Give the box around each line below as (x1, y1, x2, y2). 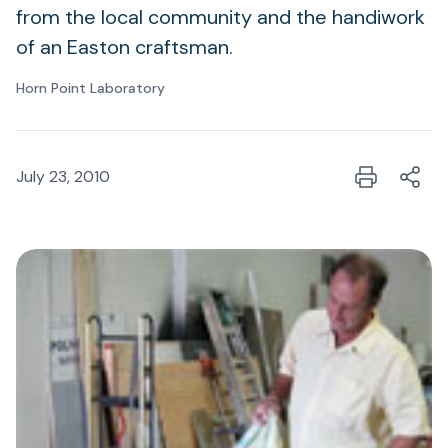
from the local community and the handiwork (16, 4, 425, 30)
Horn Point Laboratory (16, 79, 165, 97)
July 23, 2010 (16, 166, 110, 187)
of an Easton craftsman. (16, 34, 233, 60)
